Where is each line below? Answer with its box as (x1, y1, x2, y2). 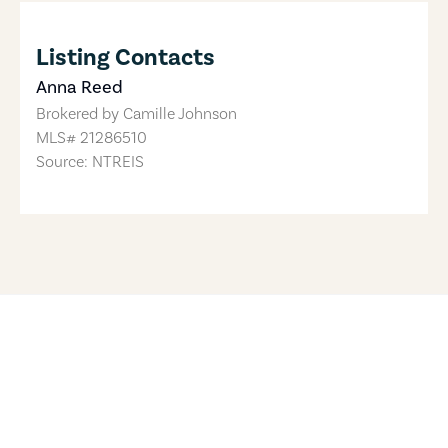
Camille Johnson (123, 104, 237, 124)
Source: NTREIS (36, 152, 144, 172)
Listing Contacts (36, 42, 215, 73)
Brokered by (36, 104, 123, 124)
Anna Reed (36, 76, 123, 99)
